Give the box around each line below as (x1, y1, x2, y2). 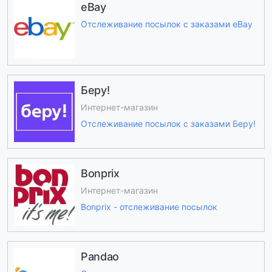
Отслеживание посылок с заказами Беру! (81, 118, 256, 129)
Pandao (81, 250, 119, 263)
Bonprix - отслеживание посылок (81, 201, 217, 212)
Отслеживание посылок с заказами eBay (81, 19, 253, 30)
